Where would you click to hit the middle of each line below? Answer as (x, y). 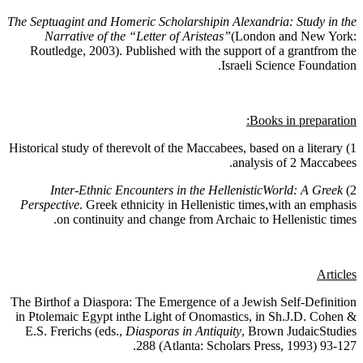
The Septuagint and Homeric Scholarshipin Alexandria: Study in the (182, 22)
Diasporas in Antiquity (184, 331)
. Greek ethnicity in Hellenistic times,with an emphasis (218, 205)
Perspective (50, 205)
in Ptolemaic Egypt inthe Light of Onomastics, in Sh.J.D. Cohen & (186, 317)
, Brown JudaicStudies (299, 331)
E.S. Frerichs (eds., (75, 331)
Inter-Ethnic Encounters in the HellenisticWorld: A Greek (196, 190)
